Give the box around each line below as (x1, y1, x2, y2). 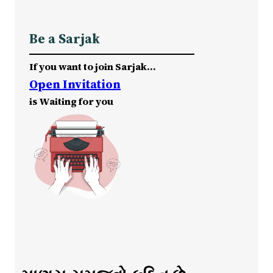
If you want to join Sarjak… (29, 59, 156, 73)
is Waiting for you (29, 94, 113, 108)
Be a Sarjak (29, 29, 100, 48)
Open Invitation (29, 75, 121, 93)
